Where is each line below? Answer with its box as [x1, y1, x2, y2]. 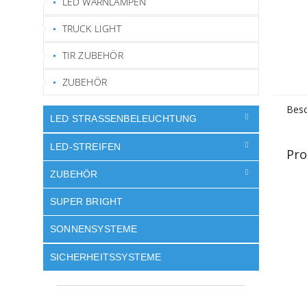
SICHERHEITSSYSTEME [50, 251, 162, 262]
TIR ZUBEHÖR [62, 49, 123, 62]
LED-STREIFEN [50, 140, 121, 152]
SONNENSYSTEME [50, 223, 138, 235]
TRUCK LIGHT [62, 21, 121, 35]
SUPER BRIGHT [50, 196, 123, 207]
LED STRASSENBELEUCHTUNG [50, 113, 190, 125]
